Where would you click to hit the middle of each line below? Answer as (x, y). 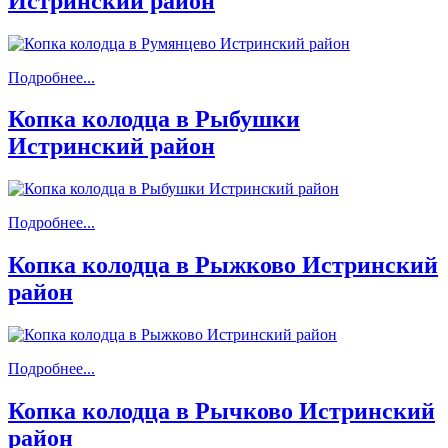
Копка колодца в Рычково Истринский (221, 411)
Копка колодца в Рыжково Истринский (223, 265)
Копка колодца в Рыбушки (154, 119)
